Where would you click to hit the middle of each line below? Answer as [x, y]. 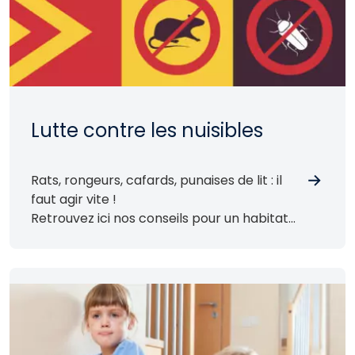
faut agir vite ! [74, 199]
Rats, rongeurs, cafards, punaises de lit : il [157, 180]
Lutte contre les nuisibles [147, 130]
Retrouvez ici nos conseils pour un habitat [160, 218]
